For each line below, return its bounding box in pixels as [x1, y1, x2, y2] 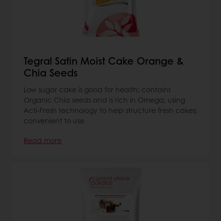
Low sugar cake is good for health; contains [24, 84, 171, 94]
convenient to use [24, 115, 84, 125]
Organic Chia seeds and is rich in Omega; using [24, 94, 185, 105]
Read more [24, 135, 62, 145]
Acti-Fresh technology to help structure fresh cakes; [24, 105, 197, 115]
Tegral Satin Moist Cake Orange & [24, 53, 184, 68]
